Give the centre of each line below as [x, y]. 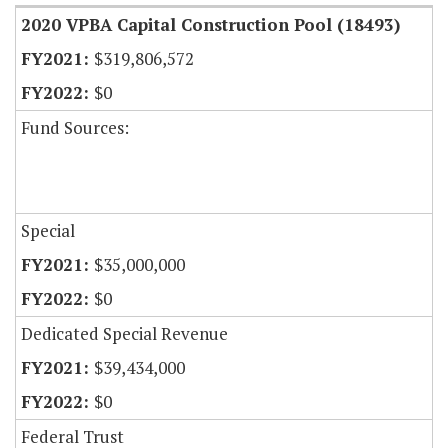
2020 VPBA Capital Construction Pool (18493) [210, 25]
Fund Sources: [75, 128]
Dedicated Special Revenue [124, 334]
